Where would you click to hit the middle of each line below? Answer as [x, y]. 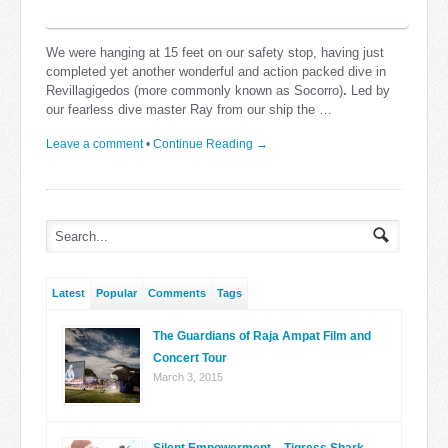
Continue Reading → [210, 144]
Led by [370, 91]
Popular [116, 293]
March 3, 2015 [188, 377]
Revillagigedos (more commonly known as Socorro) [194, 91]
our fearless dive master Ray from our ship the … [189, 110]
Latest [68, 293]
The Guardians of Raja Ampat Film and [262, 336]
